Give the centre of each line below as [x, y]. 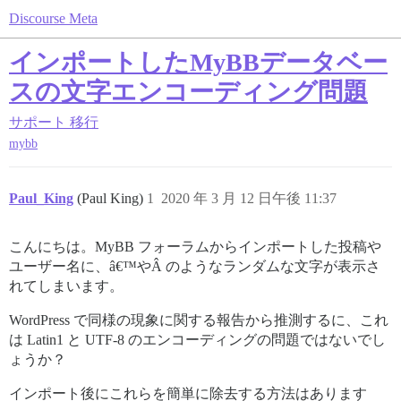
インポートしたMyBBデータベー [198, 62]
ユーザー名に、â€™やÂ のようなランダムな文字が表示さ [195, 267]
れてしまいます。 [66, 286]
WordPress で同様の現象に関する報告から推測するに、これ [199, 320]
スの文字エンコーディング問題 [188, 92]
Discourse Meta [53, 18]
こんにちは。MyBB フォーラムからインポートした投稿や [195, 247]
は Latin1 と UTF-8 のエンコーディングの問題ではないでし [197, 340]
